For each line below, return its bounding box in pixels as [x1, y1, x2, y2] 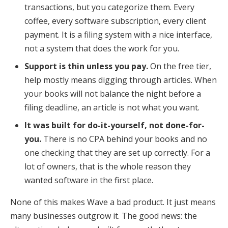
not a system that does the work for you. [24, 42, 179, 54]
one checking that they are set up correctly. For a [24, 147, 210, 158]
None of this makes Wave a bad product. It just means [10, 196, 216, 208]
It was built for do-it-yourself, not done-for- [24, 119, 205, 131]
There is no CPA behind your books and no [41, 133, 207, 145]
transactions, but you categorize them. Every [24, 1, 194, 13]
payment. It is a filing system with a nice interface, [24, 28, 212, 40]
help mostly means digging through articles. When [24, 74, 217, 85]
